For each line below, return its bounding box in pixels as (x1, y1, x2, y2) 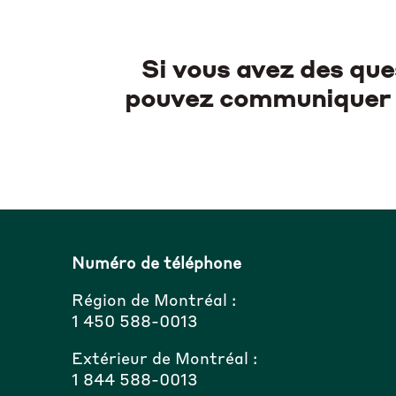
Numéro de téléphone (71, 255, 241, 272)
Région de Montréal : (71, 293, 236, 309)
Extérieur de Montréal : (71, 351, 257, 368)
